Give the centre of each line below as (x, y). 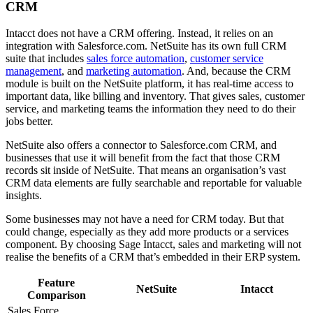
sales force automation (136, 59)
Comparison (56, 296)
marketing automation (134, 71)
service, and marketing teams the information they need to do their (151, 109)
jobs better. (29, 122)
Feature (56, 283)
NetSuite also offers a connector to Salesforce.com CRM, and (141, 145)
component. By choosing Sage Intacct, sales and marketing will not (153, 245)
